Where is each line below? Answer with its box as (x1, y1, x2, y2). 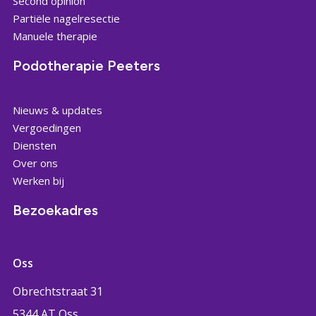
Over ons (12, 156, 58, 170)
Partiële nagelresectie (12, 11, 120, 25)
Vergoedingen (12, 121, 81, 135)
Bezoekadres (12, 202, 98, 219)
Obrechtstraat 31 (12, 284, 103, 299)
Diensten (12, 138, 56, 152)
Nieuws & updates (12, 103, 102, 117)
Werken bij (12, 174, 64, 188)
